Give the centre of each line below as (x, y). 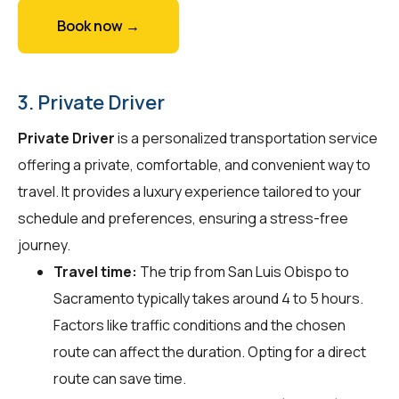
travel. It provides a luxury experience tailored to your (190, 191)
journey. (44, 244)
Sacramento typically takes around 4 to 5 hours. (208, 298)
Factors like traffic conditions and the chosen (199, 325)
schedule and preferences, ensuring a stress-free (183, 218)
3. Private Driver (91, 102)
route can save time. (120, 378)
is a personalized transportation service (246, 138)
